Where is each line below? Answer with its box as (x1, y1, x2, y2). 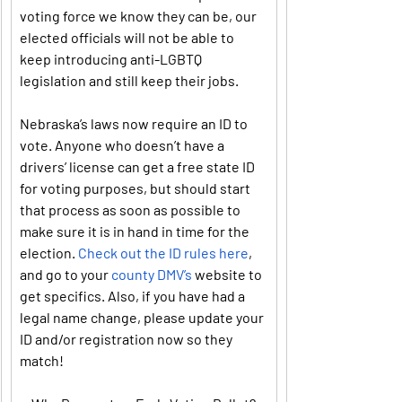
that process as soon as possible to (20, 201, 243, 218)
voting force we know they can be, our (20, 7, 259, 24)
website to (192, 266, 265, 283)
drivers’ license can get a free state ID (20, 158, 258, 175)
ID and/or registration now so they (20, 330, 235, 347)
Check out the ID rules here (78, 244, 249, 261)
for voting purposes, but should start (20, 179, 253, 197)
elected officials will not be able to (20, 29, 237, 46)
